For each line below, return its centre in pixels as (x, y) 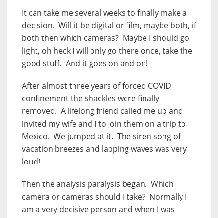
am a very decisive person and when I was (98, 209)
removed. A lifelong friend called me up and (102, 111)
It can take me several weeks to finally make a (104, 13)
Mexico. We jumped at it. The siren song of (101, 136)
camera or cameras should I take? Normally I (104, 197)
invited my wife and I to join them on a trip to (104, 124)
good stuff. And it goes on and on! (85, 64)
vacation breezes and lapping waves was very (104, 149)
